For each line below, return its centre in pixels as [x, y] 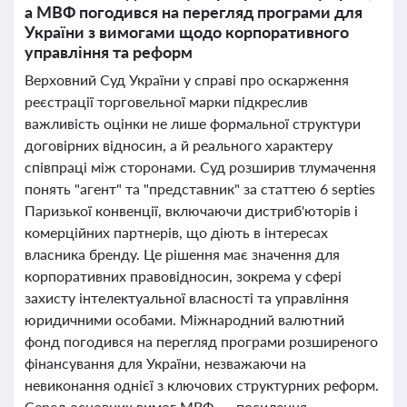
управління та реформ [109, 52]
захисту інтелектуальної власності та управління [187, 298]
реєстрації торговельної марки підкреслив [166, 101]
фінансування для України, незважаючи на [165, 363]
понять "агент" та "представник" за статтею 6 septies [200, 189]
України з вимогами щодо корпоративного [187, 32]
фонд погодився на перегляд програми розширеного [201, 341]
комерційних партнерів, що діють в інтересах [176, 232]
